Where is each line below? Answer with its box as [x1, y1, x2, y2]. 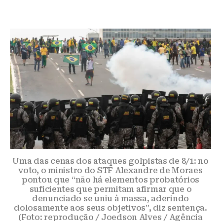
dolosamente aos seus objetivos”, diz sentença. [14, 203, 207, 213]
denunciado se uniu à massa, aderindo [32, 193, 189, 203]
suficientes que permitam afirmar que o [29, 184, 192, 194]
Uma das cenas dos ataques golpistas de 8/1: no [12, 156, 209, 166]
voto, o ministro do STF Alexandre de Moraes [18, 165, 203, 175]
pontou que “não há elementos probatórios [21, 175, 200, 184]
